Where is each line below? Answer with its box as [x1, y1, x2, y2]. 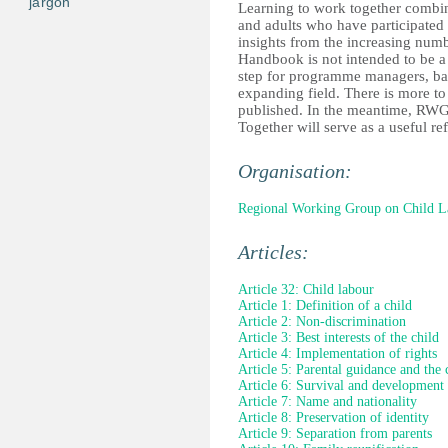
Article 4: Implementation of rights [238, 346, 437, 361]
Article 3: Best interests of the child [238, 330, 439, 345]
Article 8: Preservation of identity [238, 410, 429, 425]
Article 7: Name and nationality [238, 394, 417, 409]
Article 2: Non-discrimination [238, 314, 406, 329]
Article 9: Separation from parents [238, 426, 432, 441]
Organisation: [238, 160, 357, 182]
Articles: [238, 241, 314, 263]
